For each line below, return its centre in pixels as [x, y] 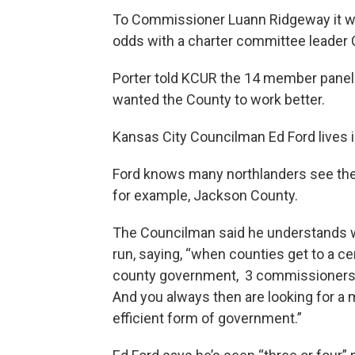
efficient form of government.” [207, 318]
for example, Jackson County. [205, 195]
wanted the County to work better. [219, 99]
